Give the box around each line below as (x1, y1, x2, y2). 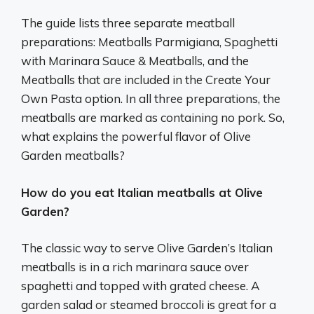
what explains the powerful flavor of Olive (21, 129, 251, 144)
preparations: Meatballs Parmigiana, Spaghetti (21, 34, 278, 50)
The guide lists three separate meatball (21, 15, 235, 31)
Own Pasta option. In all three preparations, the (21, 91, 280, 107)
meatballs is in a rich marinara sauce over (21, 259, 249, 275)
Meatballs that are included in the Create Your (21, 72, 271, 88)
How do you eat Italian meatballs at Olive (21, 184, 263, 200)
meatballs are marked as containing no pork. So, (21, 110, 285, 125)
